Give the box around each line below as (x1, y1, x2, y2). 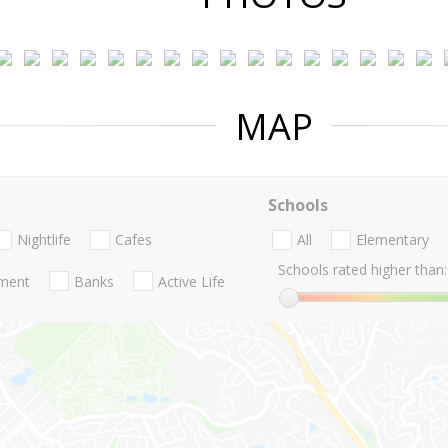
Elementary (355, 230, 429, 250)
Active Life (158, 271, 225, 291)
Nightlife (17, 230, 71, 250)
